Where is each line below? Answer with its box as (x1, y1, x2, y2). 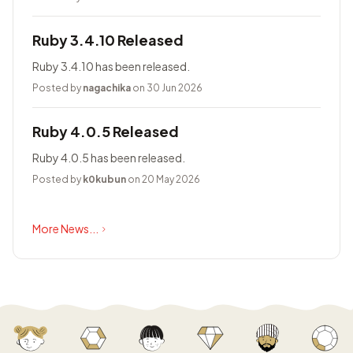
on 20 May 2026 (126, 173, 200, 185)
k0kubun (83, 173, 126, 185)
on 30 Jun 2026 (131, 82, 203, 94)
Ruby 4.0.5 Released (32, 122, 179, 140)
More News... (32, 221, 98, 236)
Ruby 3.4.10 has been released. (32, 59, 190, 73)
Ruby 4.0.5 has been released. (32, 150, 185, 165)
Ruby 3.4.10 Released (32, 31, 184, 49)
